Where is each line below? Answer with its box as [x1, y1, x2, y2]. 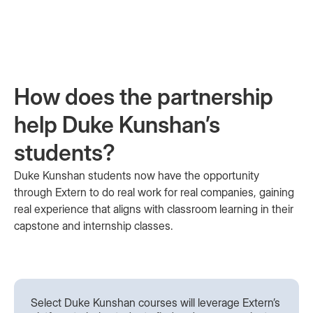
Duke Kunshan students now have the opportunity [14, 168, 259, 182]
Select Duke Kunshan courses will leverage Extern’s [31, 296, 280, 310]
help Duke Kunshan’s [14, 111, 220, 138]
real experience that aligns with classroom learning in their [14, 202, 293, 216]
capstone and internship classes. [14, 219, 173, 233]
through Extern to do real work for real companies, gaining [14, 185, 294, 199]
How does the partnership [14, 83, 273, 110]
